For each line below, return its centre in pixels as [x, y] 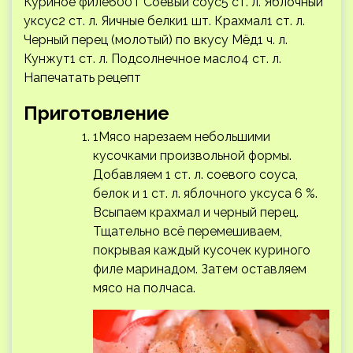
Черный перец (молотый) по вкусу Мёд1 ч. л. [156, 39]
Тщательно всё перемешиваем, [188, 231]
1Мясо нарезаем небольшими [182, 136]
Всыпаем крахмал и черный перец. [196, 212]
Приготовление [97, 113]
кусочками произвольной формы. [192, 155]
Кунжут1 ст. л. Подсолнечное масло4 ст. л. [152, 58]
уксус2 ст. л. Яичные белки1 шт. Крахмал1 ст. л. [164, 20]
